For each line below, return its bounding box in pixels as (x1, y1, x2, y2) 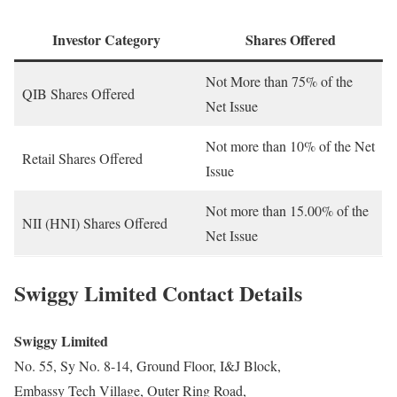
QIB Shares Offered (22, 83, 135, 103)
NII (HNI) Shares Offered (22, 213, 167, 232)
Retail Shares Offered (22, 148, 143, 167)
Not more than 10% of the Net (206, 136, 375, 155)
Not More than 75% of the (206, 71, 353, 90)
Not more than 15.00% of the (206, 200, 369, 220)
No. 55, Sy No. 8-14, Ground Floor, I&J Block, (14, 356, 281, 376)
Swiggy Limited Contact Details (14, 276, 302, 308)
